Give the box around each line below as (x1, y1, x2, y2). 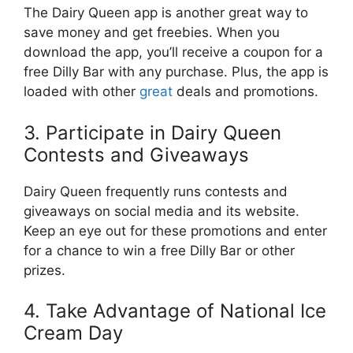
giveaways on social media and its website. (24, 203, 299, 219)
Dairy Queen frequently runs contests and (24, 183, 288, 199)
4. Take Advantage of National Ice (24, 299, 326, 322)
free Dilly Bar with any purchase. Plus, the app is (24, 64, 329, 80)
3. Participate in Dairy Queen (24, 121, 281, 144)
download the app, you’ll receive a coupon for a (24, 44, 323, 60)
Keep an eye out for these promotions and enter (24, 222, 327, 239)
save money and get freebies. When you (24, 24, 280, 40)
